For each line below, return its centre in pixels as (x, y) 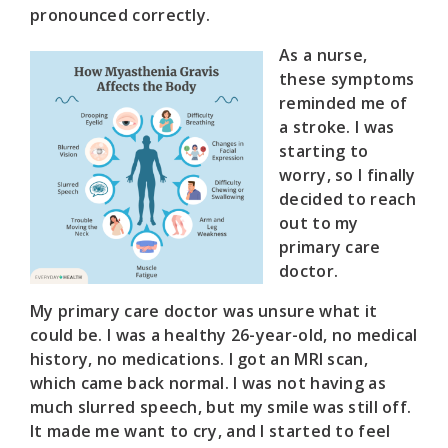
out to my (319, 223)
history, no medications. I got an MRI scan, (199, 359)
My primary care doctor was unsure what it (204, 311)
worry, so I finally (347, 175)
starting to (324, 151)
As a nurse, (323, 55)
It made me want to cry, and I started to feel (210, 431)
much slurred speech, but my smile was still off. (221, 407)
